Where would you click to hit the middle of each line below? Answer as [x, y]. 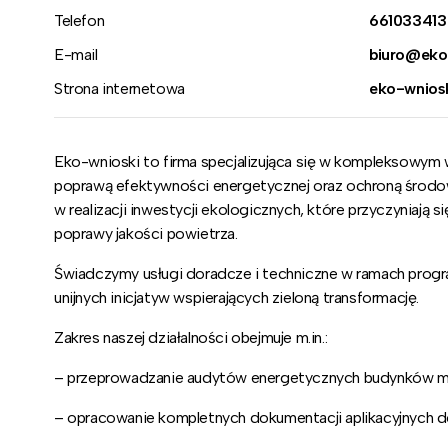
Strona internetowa [119, 88]
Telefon [79, 20]
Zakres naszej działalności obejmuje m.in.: [191, 338]
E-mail [76, 54]
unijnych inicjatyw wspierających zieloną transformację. [237, 298]
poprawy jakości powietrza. [146, 234]
